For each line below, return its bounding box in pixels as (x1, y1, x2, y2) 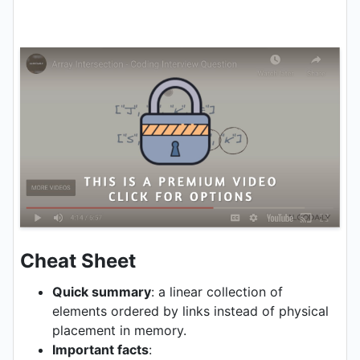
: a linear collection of (151, 284, 283, 301)
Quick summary (52, 284, 151, 301)
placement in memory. (52, 322, 186, 339)
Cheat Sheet (20, 249, 136, 273)
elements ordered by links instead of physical (52, 303, 329, 320)
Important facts (52, 342, 149, 358)
